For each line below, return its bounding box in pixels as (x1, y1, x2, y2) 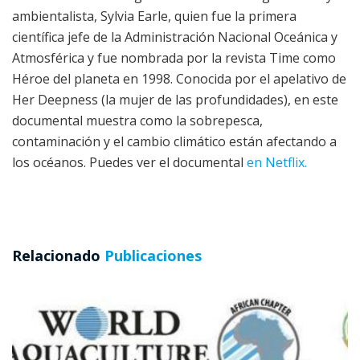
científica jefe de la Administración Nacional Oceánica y (12, 28, 337, 47)
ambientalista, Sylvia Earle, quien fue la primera (12, 7, 297, 26)
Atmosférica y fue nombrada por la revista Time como (12, 49, 336, 67)
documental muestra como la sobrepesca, (12, 112, 263, 130)
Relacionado (12, 246, 100, 266)
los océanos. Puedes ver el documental (12, 153, 247, 172)
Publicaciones (100, 246, 202, 266)
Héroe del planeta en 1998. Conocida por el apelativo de (12, 70, 346, 88)
